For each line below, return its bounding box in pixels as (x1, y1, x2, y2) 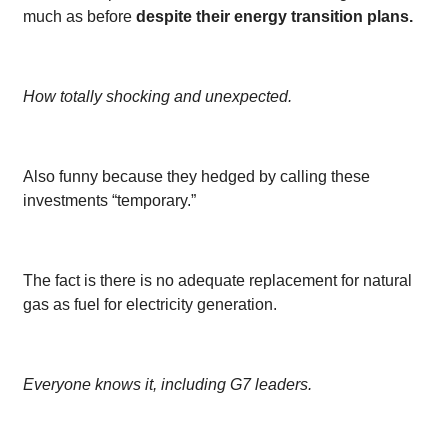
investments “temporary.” (23, 191, 196, 209)
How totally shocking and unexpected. (23, 87, 292, 105)
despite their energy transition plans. (136, 7, 413, 25)
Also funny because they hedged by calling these (23, 167, 370, 185)
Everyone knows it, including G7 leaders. (23, 375, 312, 393)
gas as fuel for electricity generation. (23, 295, 277, 313)
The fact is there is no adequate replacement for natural (23, 271, 412, 289)
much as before (23, 7, 136, 25)
